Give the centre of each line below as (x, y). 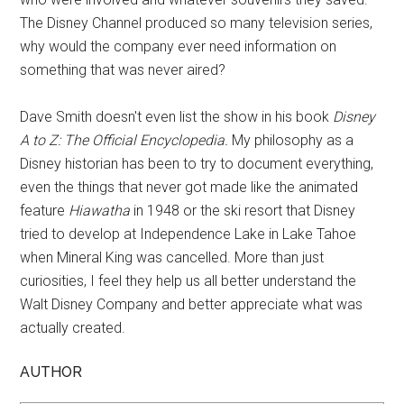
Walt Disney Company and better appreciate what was (192, 304)
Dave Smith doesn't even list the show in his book (177, 116)
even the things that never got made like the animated (189, 187)
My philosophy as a (291, 140)
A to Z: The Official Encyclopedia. (124, 140)
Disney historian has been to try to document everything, (197, 163)
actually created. (73, 327)
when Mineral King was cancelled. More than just (172, 257)
